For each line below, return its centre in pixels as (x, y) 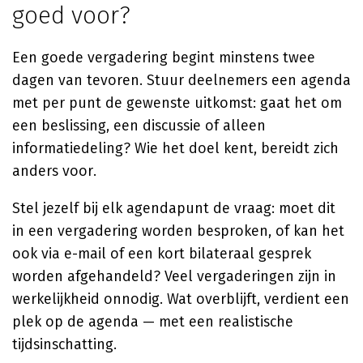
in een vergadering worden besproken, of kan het (178, 231)
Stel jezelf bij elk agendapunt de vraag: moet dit (174, 208)
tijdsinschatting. (64, 344)
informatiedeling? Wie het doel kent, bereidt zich (175, 148)
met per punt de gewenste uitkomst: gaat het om (177, 103)
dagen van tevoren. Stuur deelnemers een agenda (181, 80)
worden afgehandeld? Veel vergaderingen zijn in (174, 276)
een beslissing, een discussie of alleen (139, 126)
